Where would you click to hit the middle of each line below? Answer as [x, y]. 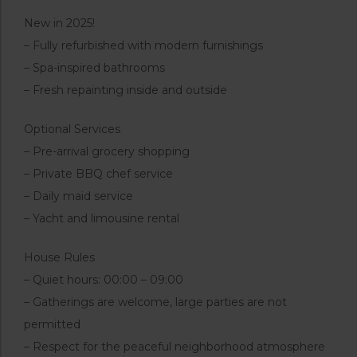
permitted [52, 324]
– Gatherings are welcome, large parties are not [155, 302]
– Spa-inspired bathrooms [94, 67]
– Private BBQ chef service [98, 173]
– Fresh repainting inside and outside [126, 90]
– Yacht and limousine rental [102, 218]
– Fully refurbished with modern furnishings [143, 45]
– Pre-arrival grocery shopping [107, 151]
